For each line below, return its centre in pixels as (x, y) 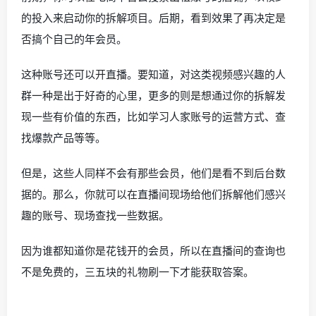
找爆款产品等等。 (63, 138)
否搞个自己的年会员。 (74, 39)
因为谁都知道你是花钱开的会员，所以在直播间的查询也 (153, 250)
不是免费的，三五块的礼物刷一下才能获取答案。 (138, 272)
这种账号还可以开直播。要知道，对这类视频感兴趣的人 (153, 74)
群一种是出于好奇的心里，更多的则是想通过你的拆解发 (153, 95)
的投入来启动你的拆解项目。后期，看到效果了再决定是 (153, 18)
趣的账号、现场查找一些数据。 (95, 215)
